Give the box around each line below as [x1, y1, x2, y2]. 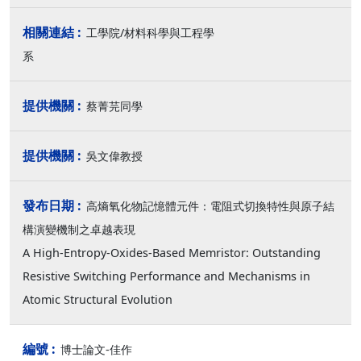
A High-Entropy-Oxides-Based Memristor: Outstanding [23, 245, 324, 260]
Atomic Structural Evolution [23, 292, 172, 307]
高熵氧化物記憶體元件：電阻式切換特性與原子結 [86, 198, 334, 214]
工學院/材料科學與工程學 [86, 25, 214, 40]
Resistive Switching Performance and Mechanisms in [23, 268, 313, 284]
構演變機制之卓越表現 [23, 222, 135, 237]
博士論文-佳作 [60, 342, 132, 357]
